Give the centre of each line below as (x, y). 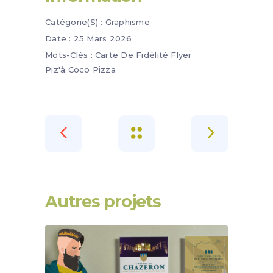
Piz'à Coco (68, 69)
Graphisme (127, 22)
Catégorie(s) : (74, 22)
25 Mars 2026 (103, 38)
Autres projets (103, 201)
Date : (58, 38)
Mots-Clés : (69, 55)
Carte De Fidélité (132, 55)
